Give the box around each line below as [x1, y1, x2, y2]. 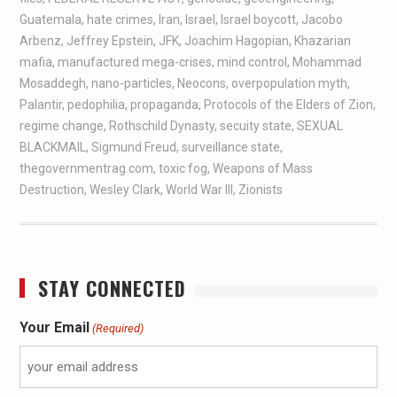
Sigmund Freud [90, 140, 176, 155]
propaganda [129, 97, 198, 113]
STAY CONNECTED [37, 274, 186, 303]
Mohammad [292, 55, 362, 70]
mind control [216, 55, 287, 70]
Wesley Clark [89, 183, 160, 198]
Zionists [237, 183, 283, 198]
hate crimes [86, 12, 153, 27]
